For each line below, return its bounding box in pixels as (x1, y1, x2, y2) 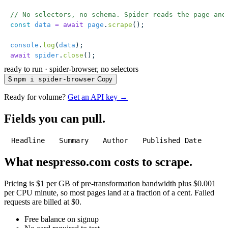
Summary (59, 136, 89, 145)
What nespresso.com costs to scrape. (4, 155, 192, 169)
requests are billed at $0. (4, 197, 81, 207)
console (10, 41, 39, 49)
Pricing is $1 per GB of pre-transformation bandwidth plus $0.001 (4, 179, 216, 188)
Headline (11, 136, 45, 145)
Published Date (142, 136, 202, 145)
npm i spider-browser (14, 75, 95, 83)
